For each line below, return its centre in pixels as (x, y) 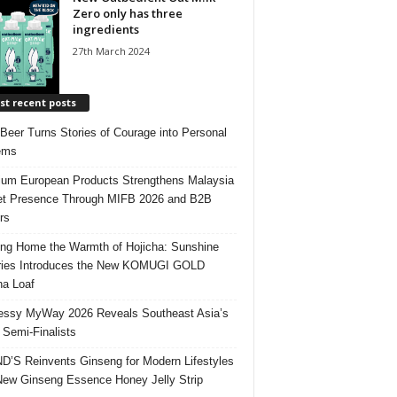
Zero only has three (127, 13)
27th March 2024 (111, 51)
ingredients (105, 29)
